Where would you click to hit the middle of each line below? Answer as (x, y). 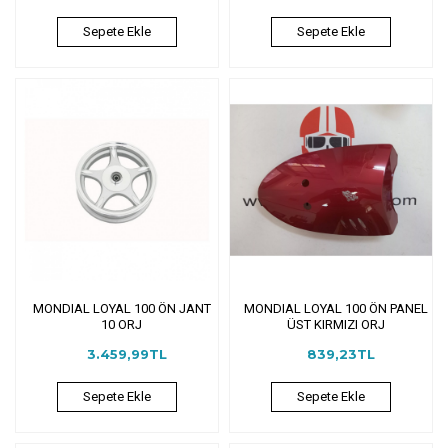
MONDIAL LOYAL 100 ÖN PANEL (335, 308)
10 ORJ (122, 324)
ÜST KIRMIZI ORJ (335, 324)
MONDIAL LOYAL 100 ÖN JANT (121, 308)
